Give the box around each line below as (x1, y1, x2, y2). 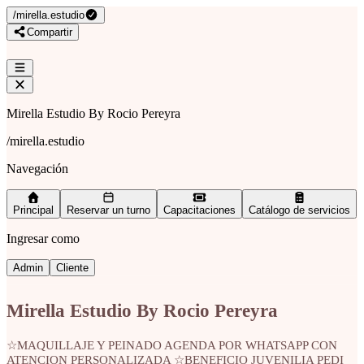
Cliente (56, 262, 89, 274)
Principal (13, 204, 54, 216)
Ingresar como (6, 232, 80, 245)
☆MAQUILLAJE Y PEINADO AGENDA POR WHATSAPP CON (6, 338, 337, 352)
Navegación (6, 162, 68, 175)
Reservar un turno (67, 204, 150, 216)
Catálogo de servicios (249, 204, 350, 216)
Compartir (26, 26, 72, 38)
